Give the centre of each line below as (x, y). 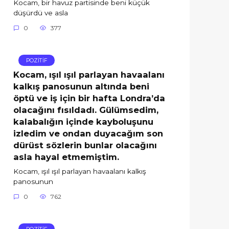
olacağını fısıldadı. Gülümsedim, (86, 110)
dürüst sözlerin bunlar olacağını (85, 145)
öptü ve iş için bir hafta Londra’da (89, 98)
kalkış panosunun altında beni (81, 86)
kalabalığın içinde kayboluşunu (83, 121)
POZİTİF (37, 60)
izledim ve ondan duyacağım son (88, 133)
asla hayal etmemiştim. (66, 157)
